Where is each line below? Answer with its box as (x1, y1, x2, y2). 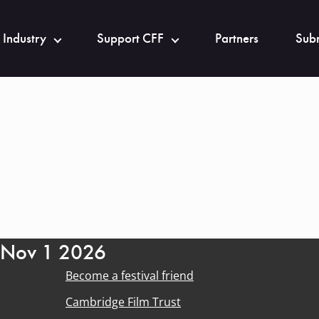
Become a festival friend (66, 268, 194, 283)
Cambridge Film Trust (66, 294, 181, 310)
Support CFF (97, 30, 164, 47)
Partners (215, 30, 258, 47)
